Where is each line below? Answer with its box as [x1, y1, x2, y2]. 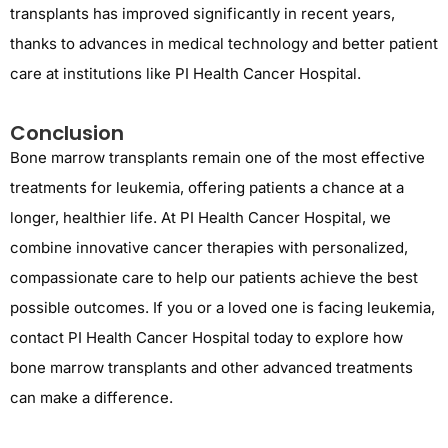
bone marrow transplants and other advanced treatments [10, 358, 413, 378]
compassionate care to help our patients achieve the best [10, 268, 418, 288]
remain [192, 148, 241, 168]
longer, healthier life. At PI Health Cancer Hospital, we [10, 208, 391, 228]
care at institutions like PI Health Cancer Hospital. [10, 63, 361, 83]
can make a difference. [10, 388, 173, 408]
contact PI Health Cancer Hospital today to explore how [10, 328, 403, 348]
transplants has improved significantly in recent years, [10, 3, 395, 23]
